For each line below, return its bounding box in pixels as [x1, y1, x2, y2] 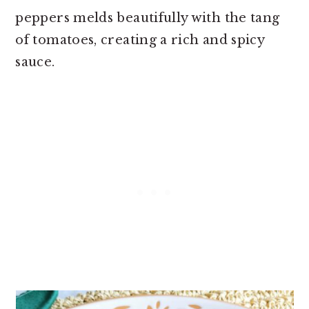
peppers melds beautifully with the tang [15, 10, 280, 26]
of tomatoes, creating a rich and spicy [15, 32, 265, 48]
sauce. [15, 54, 55, 70]
